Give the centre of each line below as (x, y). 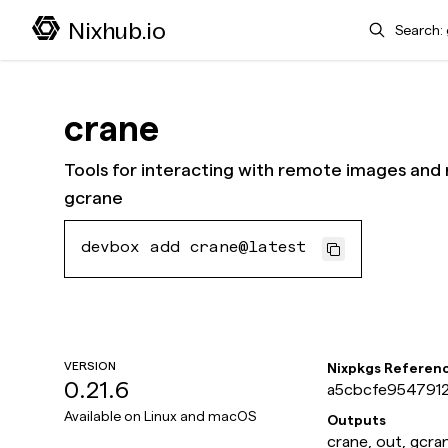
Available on (104, 416)
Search (375, 22)
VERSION (90, 365)
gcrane (93, 197)
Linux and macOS (200, 416)
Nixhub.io (117, 30)
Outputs (356, 420)
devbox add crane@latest (193, 249)
